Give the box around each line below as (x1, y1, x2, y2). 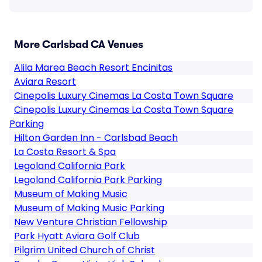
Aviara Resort (14, 75, 76, 88)
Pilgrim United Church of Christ (14, 243, 155, 257)
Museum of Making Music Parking (14, 201, 164, 215)
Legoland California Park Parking (14, 173, 162, 187)
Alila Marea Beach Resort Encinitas (14, 61, 173, 74)
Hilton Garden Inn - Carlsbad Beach (14, 131, 178, 144)
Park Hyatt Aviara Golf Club (14, 229, 140, 243)
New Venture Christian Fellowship (14, 215, 167, 229)
